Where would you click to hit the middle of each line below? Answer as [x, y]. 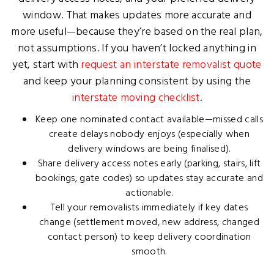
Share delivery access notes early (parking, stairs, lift [149, 164]
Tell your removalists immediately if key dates [149, 208]
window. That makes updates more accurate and [137, 16]
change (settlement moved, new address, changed [149, 223]
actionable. [149, 193]
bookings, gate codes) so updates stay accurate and [149, 179]
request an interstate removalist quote [171, 65]
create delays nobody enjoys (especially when [149, 135]
